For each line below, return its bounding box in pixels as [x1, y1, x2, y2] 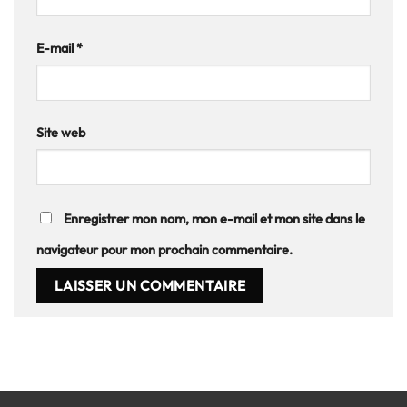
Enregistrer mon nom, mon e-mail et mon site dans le [64, 210, 365, 227]
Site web [36, 124, 85, 142]
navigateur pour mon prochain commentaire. [36, 241, 293, 258]
